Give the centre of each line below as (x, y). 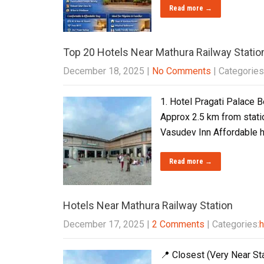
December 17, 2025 (104, 224)
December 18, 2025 (104, 71)
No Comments (181, 71)
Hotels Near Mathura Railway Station (148, 205)
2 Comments (178, 224)
